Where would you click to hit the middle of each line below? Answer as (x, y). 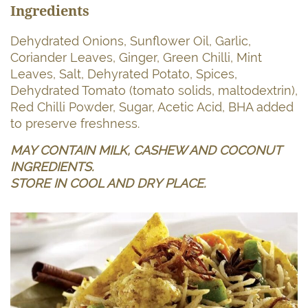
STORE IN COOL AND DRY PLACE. (108, 183)
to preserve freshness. (75, 123)
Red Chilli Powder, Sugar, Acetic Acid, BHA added (152, 107)
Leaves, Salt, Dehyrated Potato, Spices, (124, 74)
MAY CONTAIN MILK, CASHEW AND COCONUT (146, 150)
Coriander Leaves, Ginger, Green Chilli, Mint (136, 57)
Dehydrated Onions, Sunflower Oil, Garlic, (131, 41)
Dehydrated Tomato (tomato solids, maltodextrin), (154, 90)
